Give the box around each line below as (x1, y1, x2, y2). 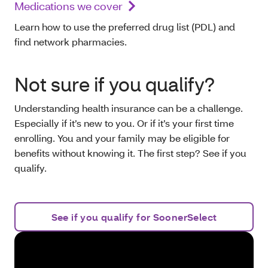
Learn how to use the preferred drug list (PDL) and (14, 20, 235, 33)
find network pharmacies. (14, 35, 129, 48)
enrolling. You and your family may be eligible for (14, 131, 230, 144)
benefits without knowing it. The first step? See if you (14, 146, 246, 159)
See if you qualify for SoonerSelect (51, 210, 217, 223)
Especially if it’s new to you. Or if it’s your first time (14, 116, 234, 129)
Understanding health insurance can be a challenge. (14, 101, 243, 114)
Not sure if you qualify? (14, 71, 215, 96)
